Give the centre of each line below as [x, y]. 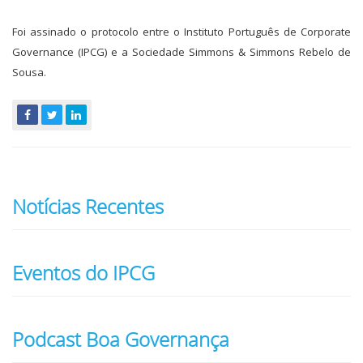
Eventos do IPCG [83, 273]
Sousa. [29, 72]
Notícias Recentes [88, 206]
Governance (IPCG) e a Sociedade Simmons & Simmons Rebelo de [181, 52]
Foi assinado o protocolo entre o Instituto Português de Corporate [181, 32]
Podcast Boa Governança [121, 339]
